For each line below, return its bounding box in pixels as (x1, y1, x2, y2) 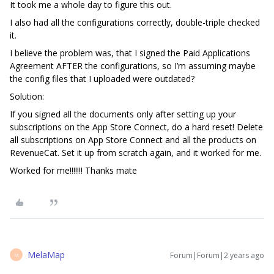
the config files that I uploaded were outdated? (10, 73, 194, 85)
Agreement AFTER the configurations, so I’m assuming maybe (10, 60, 256, 72)
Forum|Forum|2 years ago (170, 250, 264, 261)
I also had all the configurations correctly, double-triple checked (10, 17, 260, 29)
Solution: (10, 91, 44, 103)
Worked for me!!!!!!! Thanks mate (10, 165, 137, 177)
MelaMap (28, 249, 65, 261)
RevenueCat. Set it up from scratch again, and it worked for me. (10, 147, 261, 159)
